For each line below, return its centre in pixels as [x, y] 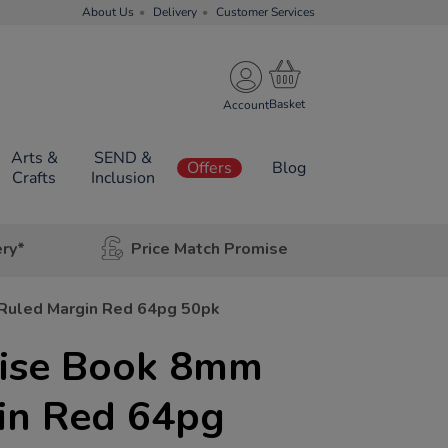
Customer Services [265, 12]
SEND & [122, 158]
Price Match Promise [209, 248]
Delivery [175, 12]
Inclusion [122, 178]
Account [246, 104]
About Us [108, 12]
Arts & [34, 158]
